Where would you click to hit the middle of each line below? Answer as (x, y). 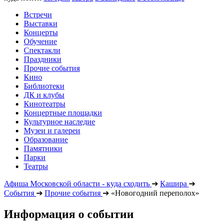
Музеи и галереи (52, 131)
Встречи (38, 15)
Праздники (43, 59)
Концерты (41, 32)
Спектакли (42, 50)
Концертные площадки (63, 113)
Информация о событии (69, 214)
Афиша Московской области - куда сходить (77, 184)
